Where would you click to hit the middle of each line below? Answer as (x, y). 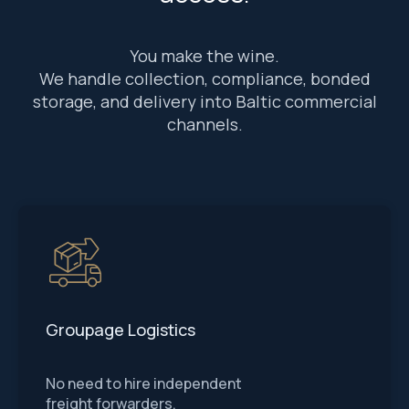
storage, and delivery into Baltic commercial (204, 101)
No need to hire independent (144, 383)
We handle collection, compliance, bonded (204, 79)
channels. (204, 124)
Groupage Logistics (121, 330)
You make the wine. (204, 56)
